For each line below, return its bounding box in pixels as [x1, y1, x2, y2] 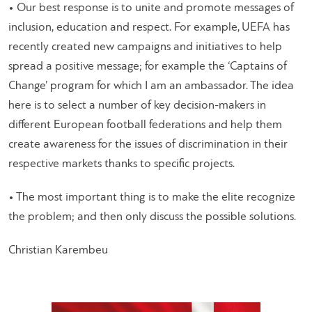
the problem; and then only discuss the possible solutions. [8, 211, 296, 224]
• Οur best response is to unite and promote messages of [8, 2, 294, 15]
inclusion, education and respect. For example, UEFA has [8, 22, 290, 34]
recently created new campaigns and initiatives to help [8, 41, 282, 54]
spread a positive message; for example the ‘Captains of [8, 61, 287, 73]
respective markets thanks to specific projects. [8, 158, 235, 171]
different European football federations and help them [8, 119, 282, 132]
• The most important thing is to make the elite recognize [8, 192, 295, 204]
